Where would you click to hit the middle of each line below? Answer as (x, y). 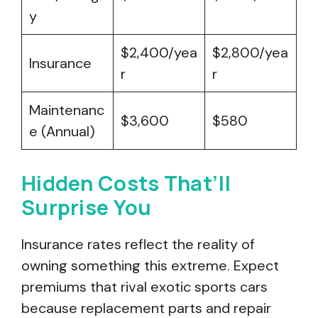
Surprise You (87, 207)
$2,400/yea (159, 53)
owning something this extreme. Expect (150, 265)
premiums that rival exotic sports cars (144, 287)
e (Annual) (62, 131)
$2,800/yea (250, 53)
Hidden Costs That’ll (126, 183)
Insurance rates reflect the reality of (138, 244)
